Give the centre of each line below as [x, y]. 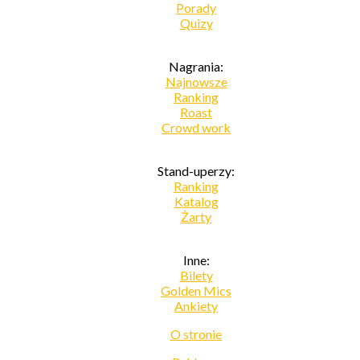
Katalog [196, 201]
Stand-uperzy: [196, 170]
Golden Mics [196, 290]
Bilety [196, 275]
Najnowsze [196, 81]
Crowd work [196, 127]
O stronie [196, 333]
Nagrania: [196, 66]
